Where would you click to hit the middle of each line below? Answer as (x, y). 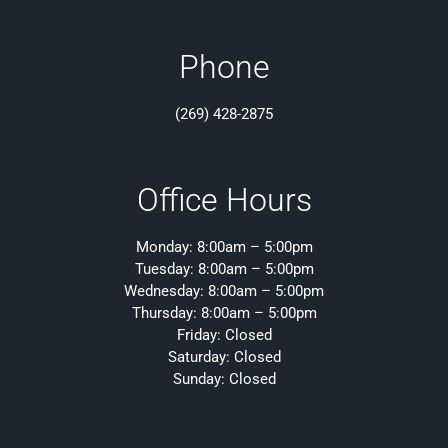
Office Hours (224, 200)
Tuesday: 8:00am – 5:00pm (224, 269)
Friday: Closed (224, 335)
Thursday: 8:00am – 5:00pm (224, 313)
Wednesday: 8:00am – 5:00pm (224, 291)
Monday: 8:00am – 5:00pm (224, 247)
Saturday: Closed (224, 357)
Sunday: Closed (224, 379)
